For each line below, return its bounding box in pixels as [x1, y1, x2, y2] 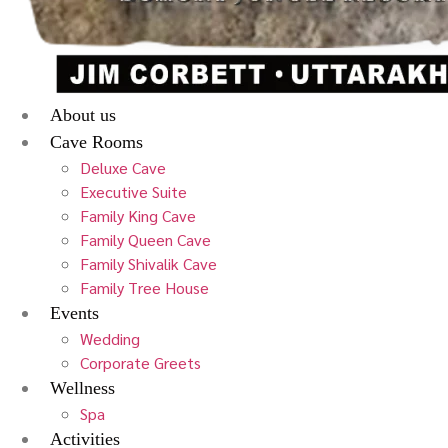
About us [50, 104, 116, 125]
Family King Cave [80, 204, 196, 226]
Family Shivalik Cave [80, 252, 217, 274]
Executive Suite [80, 180, 187, 202]
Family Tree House [80, 276, 209, 298]
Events [50, 302, 99, 323]
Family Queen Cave [80, 228, 211, 250]
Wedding [80, 327, 140, 349]
